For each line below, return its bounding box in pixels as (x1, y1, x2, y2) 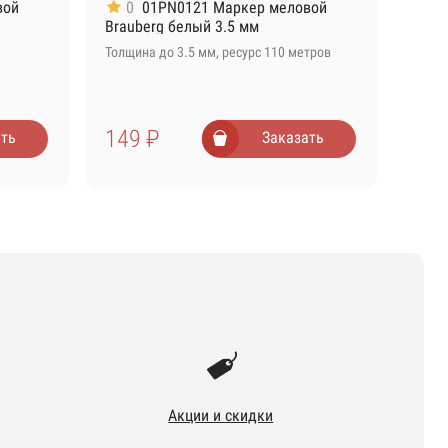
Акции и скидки (168, 405, 274, 425)
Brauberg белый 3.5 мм (104, 16, 259, 36)
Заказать (262, 128, 324, 148)
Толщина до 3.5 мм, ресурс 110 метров (104, 44, 331, 62)
